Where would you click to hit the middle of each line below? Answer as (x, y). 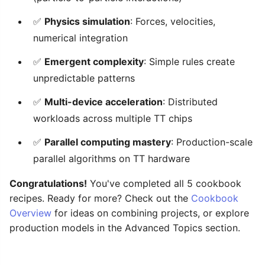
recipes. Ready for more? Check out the (100, 198)
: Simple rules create (189, 61)
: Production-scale (212, 142)
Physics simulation (87, 21)
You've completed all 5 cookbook (164, 183)
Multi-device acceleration (104, 101)
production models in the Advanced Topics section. (125, 227)
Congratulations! (48, 183)
